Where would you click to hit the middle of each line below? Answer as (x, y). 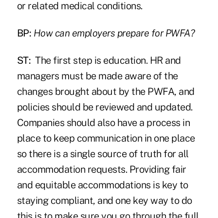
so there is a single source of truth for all (103, 154)
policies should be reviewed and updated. (105, 107)
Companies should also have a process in (103, 123)
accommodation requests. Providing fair (101, 170)
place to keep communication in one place (106, 138)
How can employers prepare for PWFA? (114, 33)
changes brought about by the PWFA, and (106, 92)
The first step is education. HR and (106, 61)
